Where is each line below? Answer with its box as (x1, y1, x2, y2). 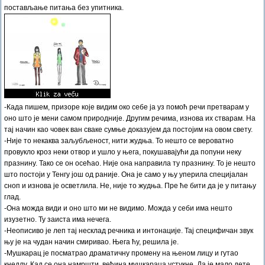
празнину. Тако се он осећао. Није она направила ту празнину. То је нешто (4, 159, 256, 167)
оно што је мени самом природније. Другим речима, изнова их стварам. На (4, 114, 256, 122)
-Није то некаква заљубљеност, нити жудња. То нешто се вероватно (4, 137, 234, 145)
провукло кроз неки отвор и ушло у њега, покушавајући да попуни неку (4, 148, 241, 156)
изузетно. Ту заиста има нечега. (4, 215, 111, 224)
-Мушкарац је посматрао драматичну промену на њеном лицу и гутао (4, 249, 238, 257)
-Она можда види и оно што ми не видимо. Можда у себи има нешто (4, 204, 232, 212)
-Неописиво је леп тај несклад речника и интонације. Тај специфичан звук (4, 227, 253, 235)
